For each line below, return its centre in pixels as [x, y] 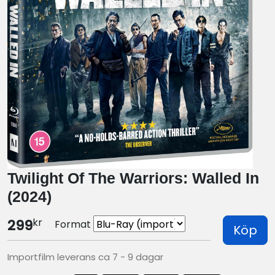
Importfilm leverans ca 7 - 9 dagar [85, 257]
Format [73, 225]
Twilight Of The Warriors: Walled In [133, 178]
